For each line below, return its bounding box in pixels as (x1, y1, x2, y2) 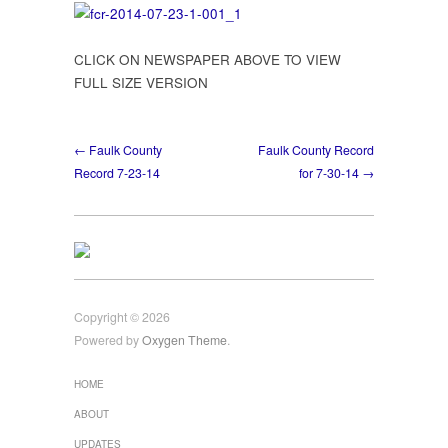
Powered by (74, 331, 142, 350)
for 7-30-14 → (299, 164, 374, 183)
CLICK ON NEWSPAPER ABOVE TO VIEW (74, 50, 341, 70)
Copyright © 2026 (74, 308, 170, 327)
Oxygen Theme (142, 331, 227, 350)
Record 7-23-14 (74, 164, 160, 183)
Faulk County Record (258, 141, 374, 160)
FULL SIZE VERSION (74, 73, 208, 93)
